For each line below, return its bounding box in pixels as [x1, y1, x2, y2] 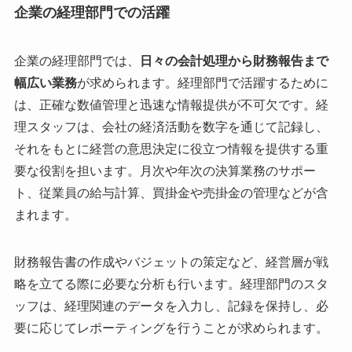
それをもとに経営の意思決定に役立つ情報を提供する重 [13, 141, 328, 156]
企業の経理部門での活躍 [13, 5, 170, 21]
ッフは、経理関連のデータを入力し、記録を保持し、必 [13, 299, 328, 313]
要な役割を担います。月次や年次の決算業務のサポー [13, 163, 316, 178]
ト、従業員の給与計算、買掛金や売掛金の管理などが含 [13, 185, 328, 200]
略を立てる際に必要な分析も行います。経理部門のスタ [13, 277, 328, 291]
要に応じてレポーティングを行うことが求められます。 [13, 321, 328, 335]
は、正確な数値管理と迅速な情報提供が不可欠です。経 [13, 97, 328, 112]
